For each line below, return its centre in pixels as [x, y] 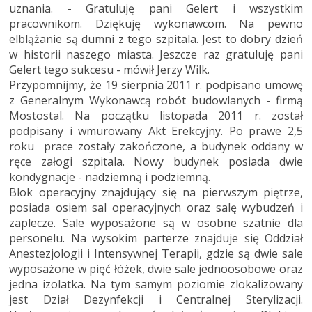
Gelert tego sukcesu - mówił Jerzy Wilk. [109, 69]
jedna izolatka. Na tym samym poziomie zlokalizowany [156, 284]
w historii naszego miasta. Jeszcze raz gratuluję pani [156, 54]
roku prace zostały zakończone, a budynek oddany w [156, 146]
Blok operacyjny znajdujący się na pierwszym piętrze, [156, 192]
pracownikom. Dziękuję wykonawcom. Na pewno [156, 23]
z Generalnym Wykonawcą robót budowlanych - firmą [156, 100]
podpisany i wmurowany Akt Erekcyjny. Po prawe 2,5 [156, 131]
